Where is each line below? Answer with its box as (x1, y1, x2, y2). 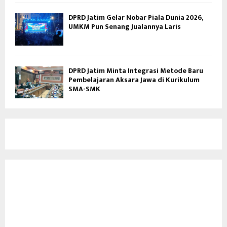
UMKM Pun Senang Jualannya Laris (68, 21, 181, 33)
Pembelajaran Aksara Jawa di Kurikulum (68, 73, 200, 86)
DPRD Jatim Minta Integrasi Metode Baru (68, 64, 203, 77)
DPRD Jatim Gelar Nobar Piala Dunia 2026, (68, 12, 203, 24)
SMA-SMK (68, 83, 100, 95)
